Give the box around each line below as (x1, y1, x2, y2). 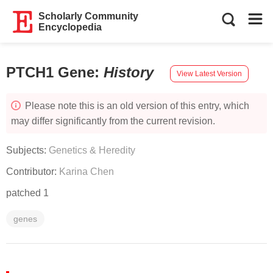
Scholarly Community (38, 11, 139, 21)
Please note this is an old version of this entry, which (23, 101, 249, 111)
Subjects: (6, 145, 49, 155)
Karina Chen (59, 166, 114, 177)
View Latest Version (177, 69, 242, 78)
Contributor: (6, 166, 59, 177)
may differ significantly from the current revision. (11, 116, 215, 126)
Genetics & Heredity (49, 145, 135, 155)
